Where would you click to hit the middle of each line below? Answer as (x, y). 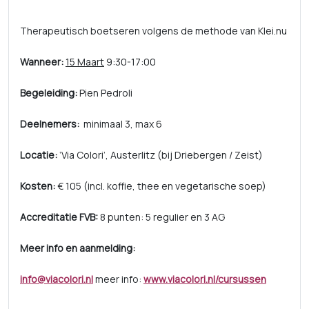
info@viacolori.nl (57, 279)
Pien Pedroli (106, 92)
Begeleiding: (50, 92)
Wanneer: (43, 61)
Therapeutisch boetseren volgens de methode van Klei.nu (153, 30)
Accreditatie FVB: (60, 217)
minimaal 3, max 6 (123, 123)
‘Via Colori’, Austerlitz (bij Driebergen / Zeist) (161, 154)
